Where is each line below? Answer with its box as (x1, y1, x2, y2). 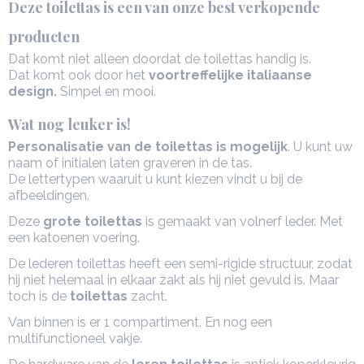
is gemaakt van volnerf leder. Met (142, 214, 343, 229)
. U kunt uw (288, 139, 353, 154)
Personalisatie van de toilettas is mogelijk (8, 139, 288, 154)
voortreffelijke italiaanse (149, 67, 312, 83)
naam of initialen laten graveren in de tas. (8, 155, 252, 171)
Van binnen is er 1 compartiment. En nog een (8, 314, 272, 330)
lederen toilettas (28, 256, 126, 271)
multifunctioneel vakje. (8, 331, 142, 346)
